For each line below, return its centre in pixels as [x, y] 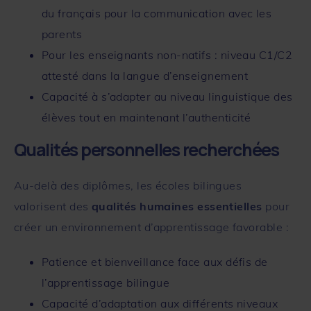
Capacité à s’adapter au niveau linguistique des [167, 96]
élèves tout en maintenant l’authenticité [146, 117]
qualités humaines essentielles [177, 206]
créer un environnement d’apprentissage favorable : [151, 227]
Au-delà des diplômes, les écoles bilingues [128, 185]
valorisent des [53, 206]
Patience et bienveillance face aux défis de [155, 261]
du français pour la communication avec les [157, 13]
